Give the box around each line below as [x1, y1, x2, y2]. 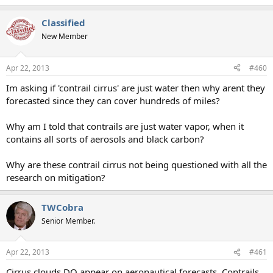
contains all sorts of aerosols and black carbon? [6, 132, 204, 145]
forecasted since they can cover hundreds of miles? [6, 94, 220, 107]
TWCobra [41, 200, 83, 213]
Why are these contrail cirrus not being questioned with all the [6, 158, 267, 171]
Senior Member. [41, 215, 95, 226]
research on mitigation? [6, 171, 105, 183]
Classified [41, 16, 85, 29]
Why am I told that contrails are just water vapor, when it [6, 119, 244, 132]
